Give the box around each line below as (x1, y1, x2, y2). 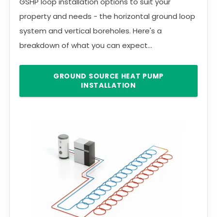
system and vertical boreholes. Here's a (19, 25, 162, 36)
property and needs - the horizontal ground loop (19, 11, 195, 21)
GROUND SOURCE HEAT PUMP (53, 71, 164, 81)
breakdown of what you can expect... (19, 40, 152, 50)
